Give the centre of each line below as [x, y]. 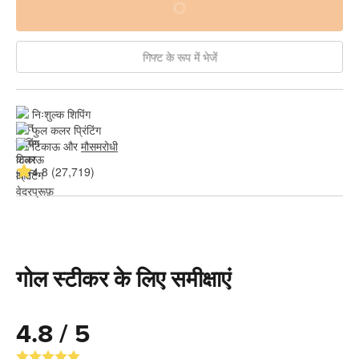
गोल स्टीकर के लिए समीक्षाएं [123, 279]
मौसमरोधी [99, 145]
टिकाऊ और [56, 145]
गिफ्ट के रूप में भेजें [179, 56]
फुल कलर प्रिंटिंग [67, 129]
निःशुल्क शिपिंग [61, 113]
